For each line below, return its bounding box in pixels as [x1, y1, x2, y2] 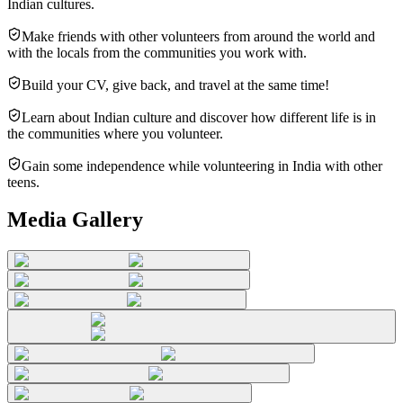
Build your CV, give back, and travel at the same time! [22, 76, 329, 93]
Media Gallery [7, 208, 143, 232]
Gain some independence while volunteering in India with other [22, 157, 382, 174]
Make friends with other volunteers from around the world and [22, 28, 375, 44]
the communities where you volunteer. [7, 125, 223, 141]
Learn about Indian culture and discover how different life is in [22, 109, 376, 125]
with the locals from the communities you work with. [7, 44, 307, 60]
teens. [7, 174, 40, 190]
